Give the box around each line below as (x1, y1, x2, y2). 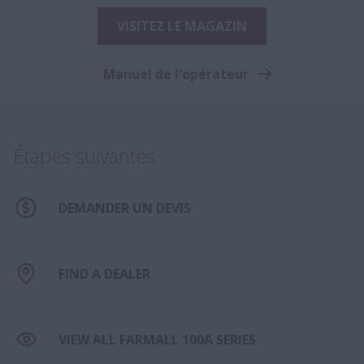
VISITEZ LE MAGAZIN (117, 16, 247, 35)
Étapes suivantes (13, 141, 155, 169)
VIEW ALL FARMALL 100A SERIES (58, 330, 256, 349)
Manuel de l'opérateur (102, 64, 249, 83)
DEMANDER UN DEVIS (58, 198, 191, 217)
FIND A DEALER (58, 264, 150, 283)
